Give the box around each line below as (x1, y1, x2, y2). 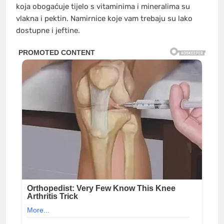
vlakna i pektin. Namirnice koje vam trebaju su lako (16, 13, 192, 23)
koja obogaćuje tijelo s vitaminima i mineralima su (16, 1, 190, 11)
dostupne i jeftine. (16, 25, 80, 35)
